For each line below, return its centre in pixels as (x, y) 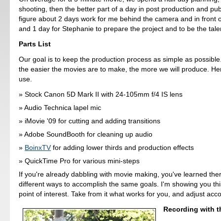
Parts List (35, 44)
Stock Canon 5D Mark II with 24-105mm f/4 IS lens (104, 94)
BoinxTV (38, 148)
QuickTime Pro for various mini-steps (82, 161)
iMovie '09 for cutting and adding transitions (93, 121)
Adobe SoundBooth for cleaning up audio (89, 134)
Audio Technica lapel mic (63, 107)
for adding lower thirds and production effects (123, 148)
